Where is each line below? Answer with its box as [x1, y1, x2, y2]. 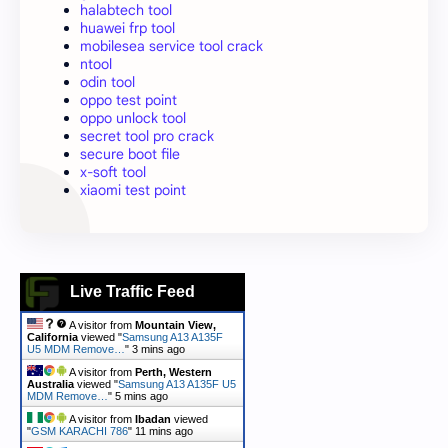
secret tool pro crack [80, 126, 214, 145]
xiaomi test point [80, 180, 186, 199]
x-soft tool [80, 162, 146, 181]
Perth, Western [135, 365, 212, 378]
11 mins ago [135, 424, 193, 437]
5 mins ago [115, 389, 168, 402]
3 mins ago [132, 342, 185, 355]
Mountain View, [135, 318, 216, 331]
